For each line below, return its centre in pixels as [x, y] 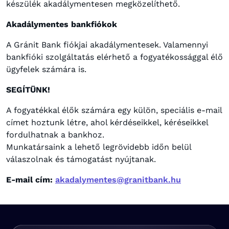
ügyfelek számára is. [46, 69]
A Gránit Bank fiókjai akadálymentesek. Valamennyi [107, 45]
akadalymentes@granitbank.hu [118, 180]
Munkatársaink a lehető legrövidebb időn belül [99, 147]
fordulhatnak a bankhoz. [55, 135]
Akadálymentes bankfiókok [62, 24]
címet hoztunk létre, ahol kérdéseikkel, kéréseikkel [107, 122]
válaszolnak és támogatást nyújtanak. [81, 159]
